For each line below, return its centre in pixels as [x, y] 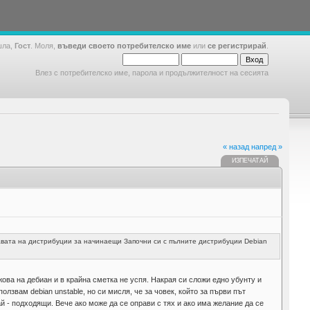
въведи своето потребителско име [124, 46]
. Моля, [44, 46]
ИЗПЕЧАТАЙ [249, 161]
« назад [236, 146]
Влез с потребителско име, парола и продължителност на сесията [152, 73]
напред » [267, 146]
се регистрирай [237, 46]
